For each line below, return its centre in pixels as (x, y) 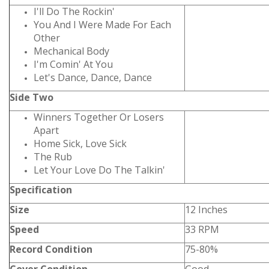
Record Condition (51, 249)
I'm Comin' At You (73, 64)
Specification (41, 190)
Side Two (32, 97)
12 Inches (206, 210)
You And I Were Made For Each (102, 25)
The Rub (53, 157)
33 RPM (202, 229)
